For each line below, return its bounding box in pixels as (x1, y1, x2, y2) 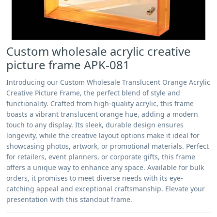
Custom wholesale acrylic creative (6, 43, 191, 59)
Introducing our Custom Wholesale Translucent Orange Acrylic (6, 77, 211, 87)
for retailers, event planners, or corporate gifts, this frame (6, 152, 196, 161)
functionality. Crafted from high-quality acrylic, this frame (6, 99, 194, 108)
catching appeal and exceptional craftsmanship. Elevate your (6, 184, 205, 193)
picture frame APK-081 (6, 57, 130, 73)
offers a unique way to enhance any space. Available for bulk (6, 163, 204, 172)
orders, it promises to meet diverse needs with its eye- (6, 173, 184, 183)
